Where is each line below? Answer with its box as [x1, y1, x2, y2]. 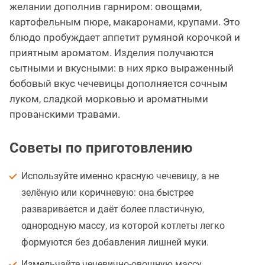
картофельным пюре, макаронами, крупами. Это [9, 16, 240, 28]
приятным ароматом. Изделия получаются [9, 47, 214, 59]
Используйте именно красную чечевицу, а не [21, 170, 219, 182]
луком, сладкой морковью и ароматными [9, 93, 208, 105]
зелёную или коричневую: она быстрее [21, 187, 193, 199]
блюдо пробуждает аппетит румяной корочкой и [9, 31, 240, 44]
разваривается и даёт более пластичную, [21, 203, 204, 215]
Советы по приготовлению [9, 140, 192, 157]
